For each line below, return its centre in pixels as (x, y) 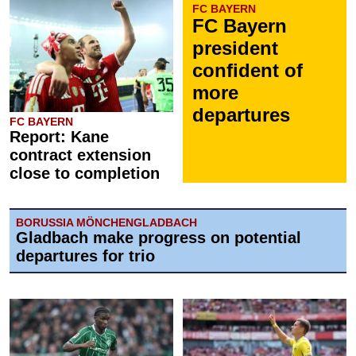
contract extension (80, 155)
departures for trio (85, 255)
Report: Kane (59, 136)
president (235, 48)
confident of (248, 70)
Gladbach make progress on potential (159, 237)
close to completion (85, 173)
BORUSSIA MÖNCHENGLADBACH (106, 222)
